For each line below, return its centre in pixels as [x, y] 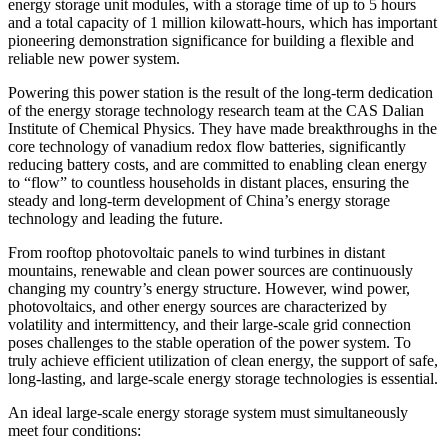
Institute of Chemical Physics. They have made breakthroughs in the [222, 128]
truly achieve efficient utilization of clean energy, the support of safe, [223, 360]
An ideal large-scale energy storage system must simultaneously [208, 412]
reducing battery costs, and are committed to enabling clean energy [217, 164]
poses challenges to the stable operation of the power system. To [209, 342]
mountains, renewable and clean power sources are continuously [210, 270]
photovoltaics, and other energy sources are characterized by [197, 306]
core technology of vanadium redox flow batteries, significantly [207, 146]
